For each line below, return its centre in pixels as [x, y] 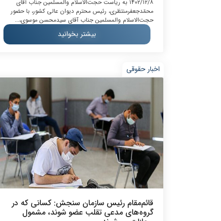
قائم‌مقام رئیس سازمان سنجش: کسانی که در [83, 203]
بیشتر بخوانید [77, 34]
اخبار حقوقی [143, 69]
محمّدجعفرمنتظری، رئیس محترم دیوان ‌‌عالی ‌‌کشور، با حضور [82, 11]
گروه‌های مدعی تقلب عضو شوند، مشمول [88, 212]
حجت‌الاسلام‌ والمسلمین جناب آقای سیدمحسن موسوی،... [84, 20]
